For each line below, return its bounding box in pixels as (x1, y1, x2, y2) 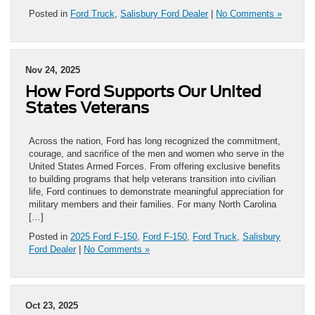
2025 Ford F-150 (70, 231, 137, 242)
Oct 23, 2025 (25, 300, 78, 311)
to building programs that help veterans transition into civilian (29, 173, 276, 184)
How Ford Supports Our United (25, 82, 261, 101)
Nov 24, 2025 (25, 64, 80, 75)
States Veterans (25, 98, 149, 117)
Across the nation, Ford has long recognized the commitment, (29, 135, 281, 146)
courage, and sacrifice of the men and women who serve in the (29, 148, 284, 159)
